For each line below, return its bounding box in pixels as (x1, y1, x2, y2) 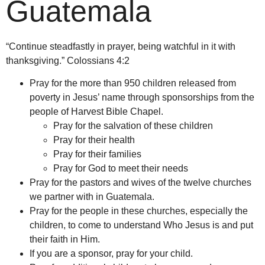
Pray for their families (53, 149, 141, 160)
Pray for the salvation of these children (53, 121, 213, 131)
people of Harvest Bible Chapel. (30, 106, 163, 117)
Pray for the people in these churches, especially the (30, 206, 248, 216)
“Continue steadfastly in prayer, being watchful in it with (6, 41, 235, 51)
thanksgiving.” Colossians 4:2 (6, 56, 130, 66)
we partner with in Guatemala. (30, 192, 154, 202)
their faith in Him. (30, 234, 100, 245)
